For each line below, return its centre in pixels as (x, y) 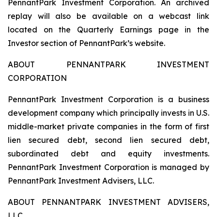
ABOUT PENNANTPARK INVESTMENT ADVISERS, (108, 202)
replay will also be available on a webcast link (108, 16)
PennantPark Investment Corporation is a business (108, 99)
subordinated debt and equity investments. (108, 154)
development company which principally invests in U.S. (108, 113)
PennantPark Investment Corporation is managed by (108, 167)
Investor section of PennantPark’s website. (86, 43)
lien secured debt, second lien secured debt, (108, 140)
